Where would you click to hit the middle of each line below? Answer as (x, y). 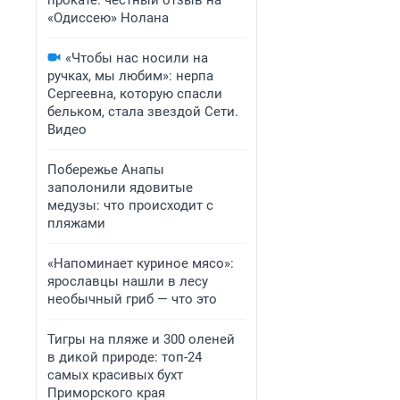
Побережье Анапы (106, 170)
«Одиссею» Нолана (108, 18)
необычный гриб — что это (132, 299)
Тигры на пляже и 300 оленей (141, 339)
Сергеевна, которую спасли (135, 94)
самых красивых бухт (115, 375)
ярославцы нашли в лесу (128, 281)
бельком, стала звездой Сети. (143, 112)
